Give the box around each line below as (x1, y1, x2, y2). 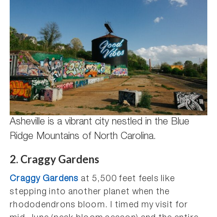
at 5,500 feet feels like (78, 175, 175, 184)
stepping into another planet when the (10, 188, 170, 197)
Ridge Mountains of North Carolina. (10, 132, 156, 142)
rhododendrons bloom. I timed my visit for (10, 201, 188, 210)
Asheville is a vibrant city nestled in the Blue (10, 118, 189, 127)
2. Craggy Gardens (10, 153, 99, 166)
